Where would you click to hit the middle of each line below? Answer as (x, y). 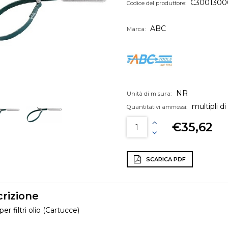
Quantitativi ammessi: (157, 107)
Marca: (136, 29)
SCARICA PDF (165, 159)
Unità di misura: (149, 94)
